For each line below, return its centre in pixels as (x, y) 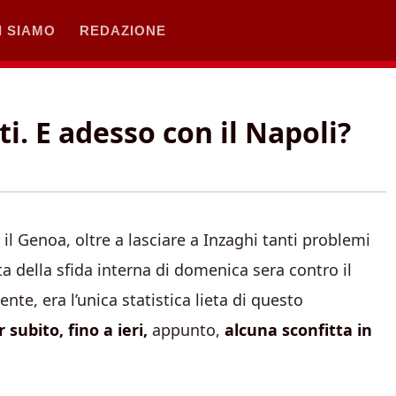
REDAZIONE (123, 30)
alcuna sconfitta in (296, 330)
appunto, (186, 330)
